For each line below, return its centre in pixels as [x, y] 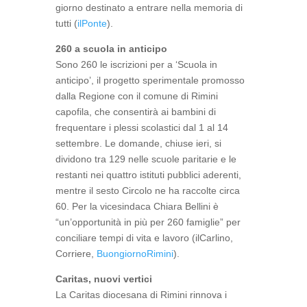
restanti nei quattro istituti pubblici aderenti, [148, 175]
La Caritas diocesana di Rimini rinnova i [141, 295]
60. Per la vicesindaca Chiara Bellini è [137, 206]
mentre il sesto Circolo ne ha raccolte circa [147, 191]
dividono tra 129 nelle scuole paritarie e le [146, 159]
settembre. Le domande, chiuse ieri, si [138, 143]
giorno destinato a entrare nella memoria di [149, 8]
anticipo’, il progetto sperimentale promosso [150, 80]
